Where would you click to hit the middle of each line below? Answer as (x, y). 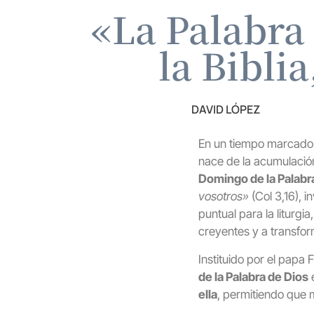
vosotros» (224, 197)
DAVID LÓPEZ (226, 110)
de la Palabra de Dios (253, 277)
